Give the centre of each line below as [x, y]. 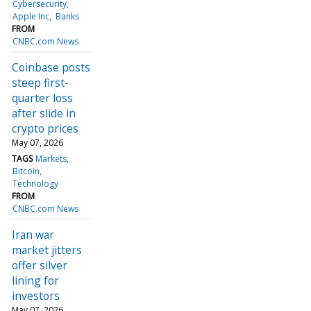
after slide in [44, 113]
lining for [35, 280]
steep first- [40, 82]
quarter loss [42, 98]
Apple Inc [31, 16]
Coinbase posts [51, 67]
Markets [51, 158]
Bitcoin [26, 171]
